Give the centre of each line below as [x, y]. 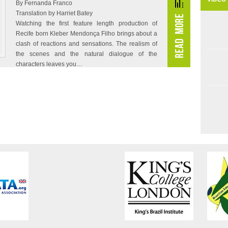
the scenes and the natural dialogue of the [87, 54]
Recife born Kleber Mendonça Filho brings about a [87, 34]
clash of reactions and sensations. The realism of [87, 44]
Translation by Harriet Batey [54, 13]
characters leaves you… [49, 64]
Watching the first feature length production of [87, 23]
